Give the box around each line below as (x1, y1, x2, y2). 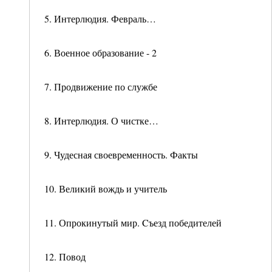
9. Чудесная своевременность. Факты (44, 148, 198, 161)
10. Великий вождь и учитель (44, 182, 167, 195)
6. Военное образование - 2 (44, 46, 157, 59)
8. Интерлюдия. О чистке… (44, 114, 158, 127)
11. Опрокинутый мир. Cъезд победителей (44, 216, 222, 229)
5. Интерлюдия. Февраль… (44, 12, 156, 25)
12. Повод (44, 250, 86, 263)
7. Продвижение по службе (44, 80, 157, 93)
